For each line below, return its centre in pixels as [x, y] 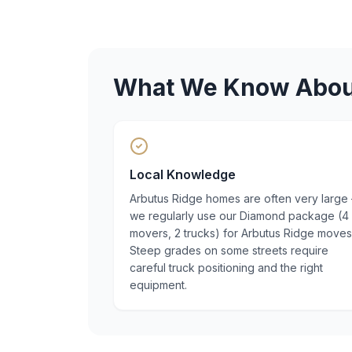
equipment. [158, 285]
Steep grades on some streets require [229, 250]
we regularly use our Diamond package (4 [239, 216]
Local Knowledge [183, 174]
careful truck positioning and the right [226, 268]
